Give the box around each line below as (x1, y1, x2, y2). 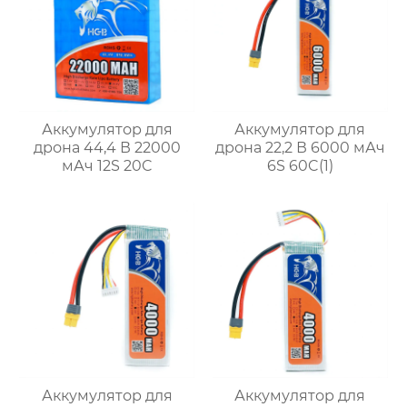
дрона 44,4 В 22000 (33, 139, 181, 157)
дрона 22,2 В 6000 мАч (214, 139, 385, 157)
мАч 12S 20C (61, 157, 153, 175)
